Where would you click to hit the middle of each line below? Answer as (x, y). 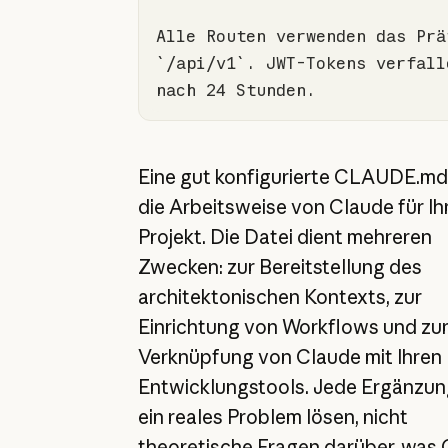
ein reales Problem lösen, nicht (272, 417)
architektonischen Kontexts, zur (279, 297)
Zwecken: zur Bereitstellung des (279, 267)
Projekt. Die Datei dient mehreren (284, 237)
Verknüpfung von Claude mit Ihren (289, 357)
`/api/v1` (200, 63)
